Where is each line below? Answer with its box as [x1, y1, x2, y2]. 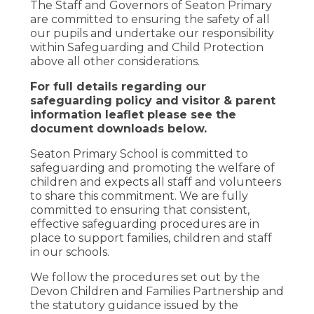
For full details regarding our [29, 79, 206, 93]
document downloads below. [29, 121, 207, 135]
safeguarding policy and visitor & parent [29, 93, 275, 107]
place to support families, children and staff [29, 231, 272, 245]
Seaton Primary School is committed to [29, 146, 248, 161]
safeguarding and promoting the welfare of [29, 161, 275, 175]
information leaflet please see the [29, 107, 236, 121]
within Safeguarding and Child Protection [29, 40, 264, 54]
